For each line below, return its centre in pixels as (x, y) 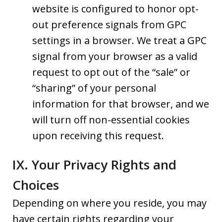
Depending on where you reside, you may (110, 203)
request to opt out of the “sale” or (111, 72)
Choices (36, 185)
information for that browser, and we (121, 104)
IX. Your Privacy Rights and (94, 164)
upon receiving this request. (98, 136)
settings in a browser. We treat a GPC (119, 41)
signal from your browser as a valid (115, 56)
